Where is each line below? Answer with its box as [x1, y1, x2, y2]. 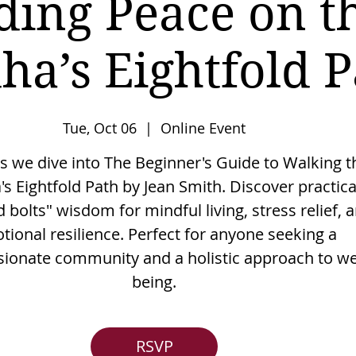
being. [132, 271, 176, 293]
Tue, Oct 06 [63, 118, 137, 138]
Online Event [161, 118, 246, 138]
